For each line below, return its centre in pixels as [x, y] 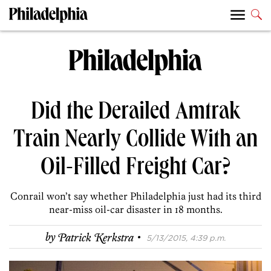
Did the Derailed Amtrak [135, 114]
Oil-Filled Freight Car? [135, 170]
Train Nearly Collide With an [135, 142]
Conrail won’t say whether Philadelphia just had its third [135, 196]
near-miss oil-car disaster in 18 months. [135, 210]
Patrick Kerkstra [96, 238]
